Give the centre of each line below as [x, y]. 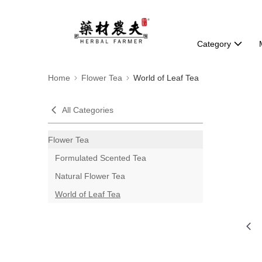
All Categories [88, 110]
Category [214, 44]
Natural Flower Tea [90, 176]
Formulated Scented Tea [101, 158]
